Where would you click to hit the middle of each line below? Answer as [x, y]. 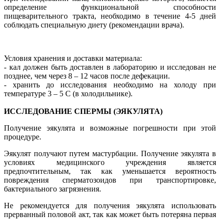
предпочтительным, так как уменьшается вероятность [110, 171]
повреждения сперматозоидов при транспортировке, [110, 180]
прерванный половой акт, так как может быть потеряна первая [110, 214]
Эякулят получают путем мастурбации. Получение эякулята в [110, 153]
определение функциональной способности [110, 7]
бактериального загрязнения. [53, 189]
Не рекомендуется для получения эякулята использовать [110, 205]
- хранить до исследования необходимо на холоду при [110, 84]
